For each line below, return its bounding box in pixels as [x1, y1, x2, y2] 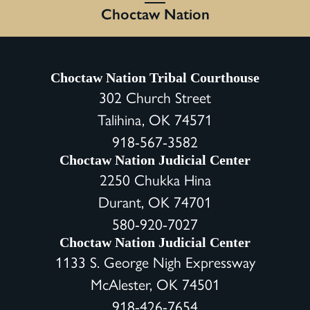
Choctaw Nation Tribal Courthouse [51, 69, 259, 85]
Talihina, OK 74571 [98, 107, 212, 129]
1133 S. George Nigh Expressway [55, 250, 255, 272]
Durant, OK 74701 [98, 190, 212, 212]
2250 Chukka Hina [99, 167, 211, 190]
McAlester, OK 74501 [90, 272, 220, 294]
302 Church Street [99, 85, 211, 107]
